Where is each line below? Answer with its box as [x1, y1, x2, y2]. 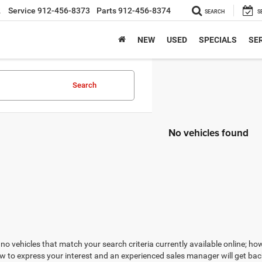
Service [8, 6, 36, 16]
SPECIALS [199, 35, 237, 45]
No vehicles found [168, 126, 249, 140]
